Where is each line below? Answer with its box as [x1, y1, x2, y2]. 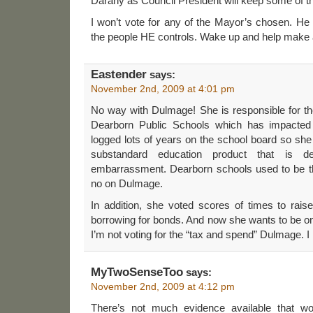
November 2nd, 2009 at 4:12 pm [91, 280, 235, 292]
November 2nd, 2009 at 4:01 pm [91, 82, 235, 94]
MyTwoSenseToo [91, 265, 183, 279]
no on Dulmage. [91, 177, 163, 189]
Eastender [91, 67, 147, 81]
